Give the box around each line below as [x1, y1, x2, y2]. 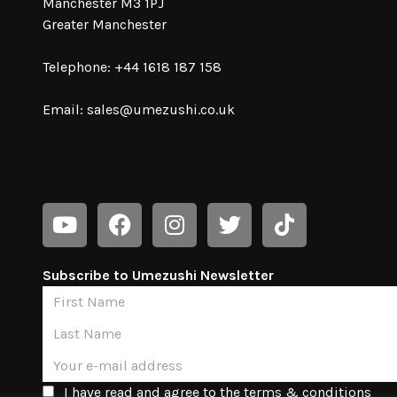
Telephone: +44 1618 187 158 [43, 58, 222, 75]
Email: [43, 100, 87, 118]
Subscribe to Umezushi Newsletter [43, 266, 274, 284]
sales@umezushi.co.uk [87, 100, 235, 118]
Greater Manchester [43, 15, 167, 33]
